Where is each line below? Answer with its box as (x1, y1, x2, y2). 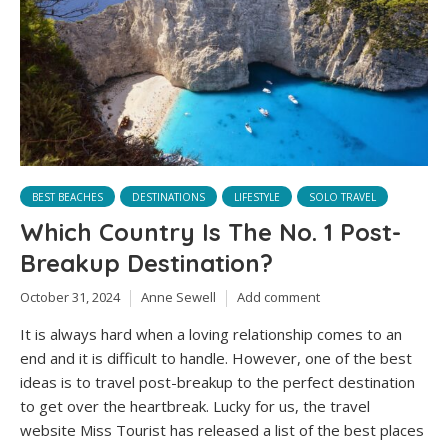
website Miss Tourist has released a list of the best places (20, 419, 424, 440)
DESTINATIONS (132, 190, 205, 205)
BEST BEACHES (32, 190, 103, 205)
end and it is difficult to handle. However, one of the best (20, 347, 412, 368)
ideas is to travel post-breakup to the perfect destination (20, 371, 415, 392)
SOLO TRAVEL (309, 190, 376, 205)
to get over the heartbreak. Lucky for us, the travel (20, 395, 370, 416)
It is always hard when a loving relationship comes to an (20, 323, 402, 344)
